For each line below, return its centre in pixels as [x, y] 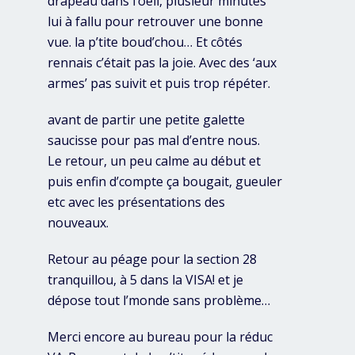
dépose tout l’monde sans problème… [159, 301]
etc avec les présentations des [136, 202]
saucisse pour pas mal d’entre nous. [154, 141]
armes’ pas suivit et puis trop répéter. [159, 84]
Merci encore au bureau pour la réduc [160, 337]
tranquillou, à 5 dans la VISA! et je [145, 280]
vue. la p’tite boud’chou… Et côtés [145, 42]
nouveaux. [78, 223]
